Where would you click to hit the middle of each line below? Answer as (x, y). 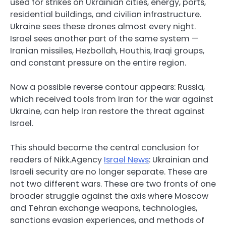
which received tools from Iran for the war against (112, 99)
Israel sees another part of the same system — (104, 38)
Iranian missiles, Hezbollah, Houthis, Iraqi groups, (107, 50)
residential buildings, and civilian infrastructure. (106, 14)
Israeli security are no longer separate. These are (109, 172)
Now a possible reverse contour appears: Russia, (107, 87)
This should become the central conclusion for (105, 148)
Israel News (126, 160)
